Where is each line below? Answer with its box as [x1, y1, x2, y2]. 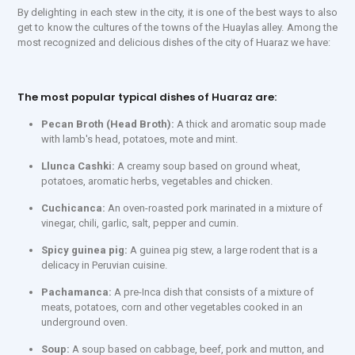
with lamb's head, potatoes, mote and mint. [41, 133, 238, 145]
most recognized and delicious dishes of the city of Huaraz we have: [17, 36, 330, 48]
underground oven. [41, 316, 128, 328]
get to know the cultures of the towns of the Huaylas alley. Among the [17, 21, 338, 33]
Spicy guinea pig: [41, 244, 130, 256]
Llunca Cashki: [41, 160, 117, 172]
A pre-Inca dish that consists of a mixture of [114, 286, 314, 298]
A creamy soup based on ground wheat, [117, 160, 300, 172]
